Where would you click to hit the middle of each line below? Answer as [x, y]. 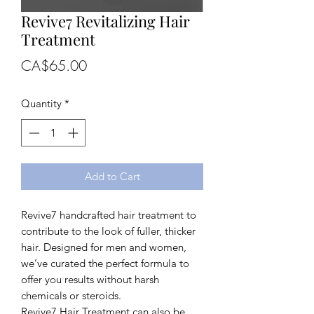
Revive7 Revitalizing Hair [105, 21]
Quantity [41, 104]
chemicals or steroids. [71, 295]
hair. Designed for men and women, [104, 247]
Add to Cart [112, 176]
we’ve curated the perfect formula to [105, 263]
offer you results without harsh [90, 279]
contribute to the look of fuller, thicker [108, 231]
